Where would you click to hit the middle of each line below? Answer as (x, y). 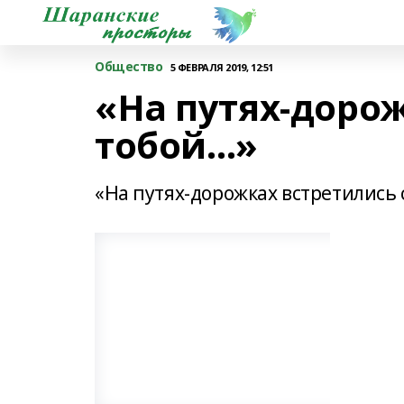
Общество (129, 66)
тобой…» (177, 145)
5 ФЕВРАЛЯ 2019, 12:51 (221, 67)
